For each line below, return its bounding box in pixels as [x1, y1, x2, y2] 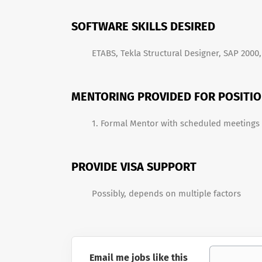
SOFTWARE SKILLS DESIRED [71, 19, 215, 33]
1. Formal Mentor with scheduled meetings [92, 118, 260, 129]
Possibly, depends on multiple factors [92, 188, 241, 199]
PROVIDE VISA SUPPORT [71, 160, 196, 174]
